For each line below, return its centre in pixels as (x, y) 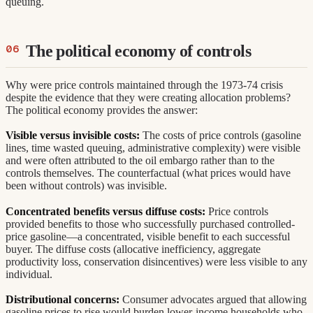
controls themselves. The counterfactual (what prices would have (148, 173)
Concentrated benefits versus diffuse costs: (105, 211)
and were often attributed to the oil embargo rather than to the (140, 161)
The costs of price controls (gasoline (220, 136)
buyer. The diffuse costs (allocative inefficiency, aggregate (133, 249)
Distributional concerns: (63, 300)
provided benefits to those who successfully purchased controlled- (150, 224)
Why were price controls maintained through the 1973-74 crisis (144, 85)
